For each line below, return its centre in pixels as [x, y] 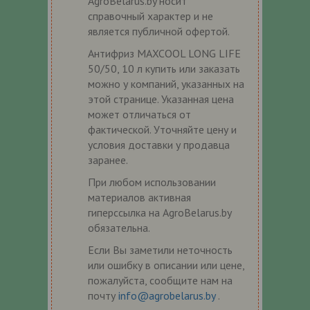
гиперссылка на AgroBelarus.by [159, 212]
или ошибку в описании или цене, [166, 265]
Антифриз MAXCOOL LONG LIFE [164, 53]
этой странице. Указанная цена [161, 99]
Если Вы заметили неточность [160, 249]
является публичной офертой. [159, 31]
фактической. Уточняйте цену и [162, 129]
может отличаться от [139, 114]
